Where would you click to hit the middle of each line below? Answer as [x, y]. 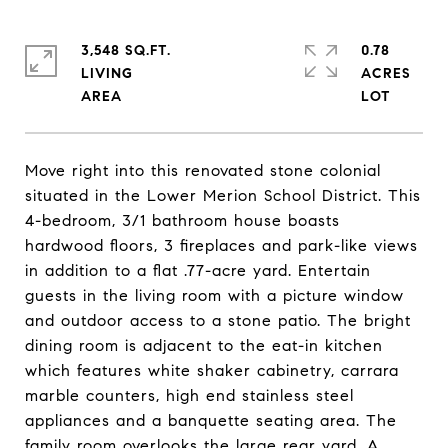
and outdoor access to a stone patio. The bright [218, 320]
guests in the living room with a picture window [214, 295]
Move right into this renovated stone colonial [203, 170]
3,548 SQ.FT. [126, 50]
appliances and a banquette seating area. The [211, 420]
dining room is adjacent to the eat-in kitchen [204, 345]
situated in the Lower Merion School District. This [223, 195]
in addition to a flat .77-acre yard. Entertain [198, 270]
